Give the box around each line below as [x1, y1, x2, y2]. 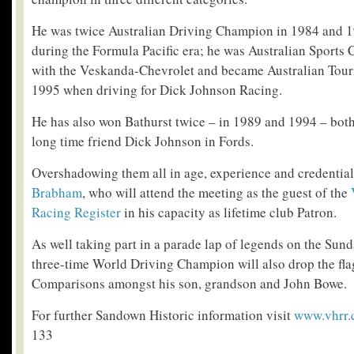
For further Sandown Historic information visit [32, 306, 294, 324]
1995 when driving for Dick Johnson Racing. [32, 81, 282, 99]
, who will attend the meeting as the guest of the [82, 183, 351, 201]
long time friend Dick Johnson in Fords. [32, 132, 254, 150]
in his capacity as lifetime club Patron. [121, 203, 337, 221]
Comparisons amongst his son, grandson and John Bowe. [32, 274, 347, 292]
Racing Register [32, 203, 121, 221]
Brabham [32, 183, 82, 201]
